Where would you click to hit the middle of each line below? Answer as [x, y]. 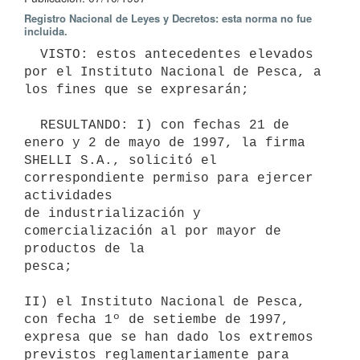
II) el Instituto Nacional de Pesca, [165, 302]
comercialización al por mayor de [153, 231]
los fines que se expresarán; [137, 90]
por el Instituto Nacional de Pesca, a [173, 72]
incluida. [46, 31]
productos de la [84, 249]
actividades [68, 196]
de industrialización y [112, 213]
